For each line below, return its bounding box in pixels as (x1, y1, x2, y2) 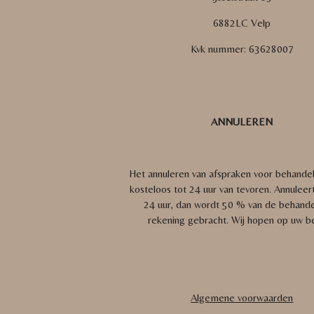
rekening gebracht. (148, 213, 232, 226)
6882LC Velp (213, 16, 271, 29)
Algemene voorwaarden (191, 291, 294, 303)
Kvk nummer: (190, 42, 249, 55)
